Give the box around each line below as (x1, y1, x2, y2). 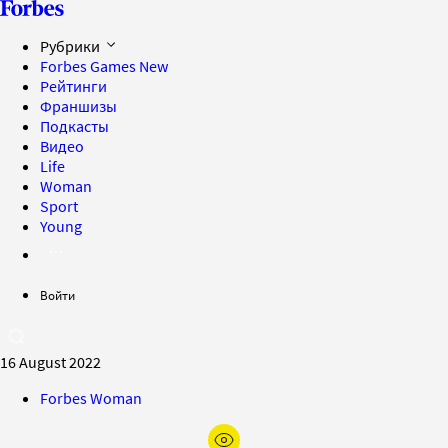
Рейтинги (40, 76, 107, 96)
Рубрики (40, 36, 103, 56)
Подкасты (40, 116, 109, 136)
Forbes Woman (40, 388, 142, 408)
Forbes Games (40, 56, 139, 76)
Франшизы (40, 96, 117, 116)
